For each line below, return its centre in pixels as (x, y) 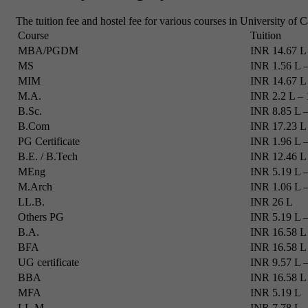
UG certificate (48, 263)
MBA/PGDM (48, 51)
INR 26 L (272, 202)
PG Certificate (49, 142)
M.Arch (35, 187)
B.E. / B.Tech (48, 157)
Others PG (41, 217)
